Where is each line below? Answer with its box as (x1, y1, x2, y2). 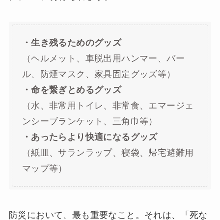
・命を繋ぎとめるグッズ (22, 85, 122, 95)
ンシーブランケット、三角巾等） (22, 116, 158, 127)
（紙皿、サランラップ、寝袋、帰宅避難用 (22, 148, 194, 158)
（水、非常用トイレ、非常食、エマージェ (22, 101, 194, 111)
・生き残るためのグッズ (22, 38, 122, 48)
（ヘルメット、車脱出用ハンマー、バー (22, 54, 185, 64)
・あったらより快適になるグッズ (22, 132, 158, 142)
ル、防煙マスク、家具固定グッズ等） (22, 69, 176, 80)
